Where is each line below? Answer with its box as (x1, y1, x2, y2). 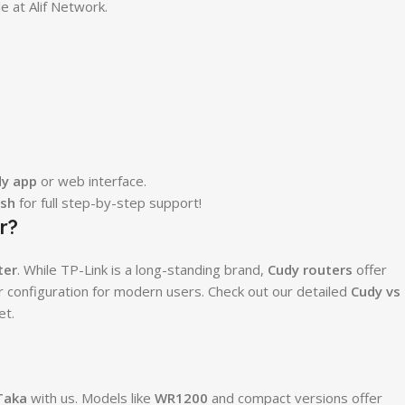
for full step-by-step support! (14, 193, 202, 212)
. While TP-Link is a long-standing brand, (16, 259, 268, 278)
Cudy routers (267, 259, 353, 278)
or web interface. (36, 171, 146, 190)
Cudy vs (350, 281, 400, 300)
